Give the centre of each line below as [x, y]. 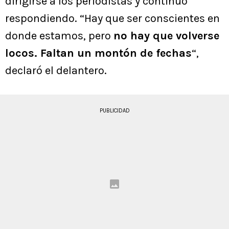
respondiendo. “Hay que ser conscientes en [112, 19]
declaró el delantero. [56, 71]
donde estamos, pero [59, 36]
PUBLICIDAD [114, 111]
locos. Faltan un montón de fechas [98, 53]
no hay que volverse [166, 36]
